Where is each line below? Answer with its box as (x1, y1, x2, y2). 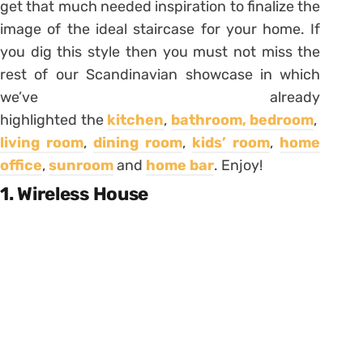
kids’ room (192, 133, 271, 152)
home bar (146, 156, 214, 174)
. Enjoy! (214, 156, 263, 174)
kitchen (107, 110, 164, 129)
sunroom (49, 156, 113, 174)
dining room (93, 133, 183, 152)
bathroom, (170, 110, 250, 129)
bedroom (250, 110, 314, 129)
